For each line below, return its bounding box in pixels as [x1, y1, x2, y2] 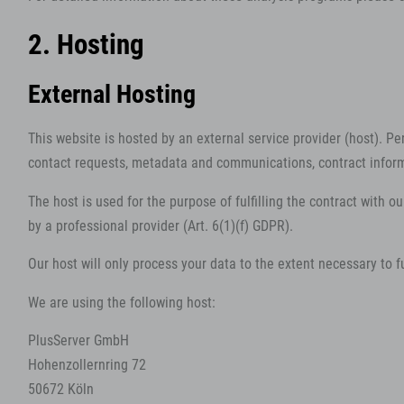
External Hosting [28, 79, 196, 110]
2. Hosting [28, 28, 144, 62]
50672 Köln [28, 381, 94, 399]
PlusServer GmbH [28, 333, 129, 350]
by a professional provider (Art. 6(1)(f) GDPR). [28, 217, 293, 234]
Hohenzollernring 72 [28, 357, 146, 374]
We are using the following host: [28, 294, 216, 311]
